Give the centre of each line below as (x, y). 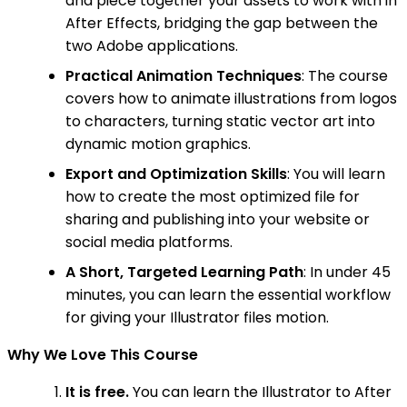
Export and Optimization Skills (176, 174)
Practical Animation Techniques (184, 76)
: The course (345, 76)
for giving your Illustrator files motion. (197, 318)
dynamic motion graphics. (158, 144)
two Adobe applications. (152, 46)
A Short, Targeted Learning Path (184, 273)
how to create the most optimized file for (213, 197)
